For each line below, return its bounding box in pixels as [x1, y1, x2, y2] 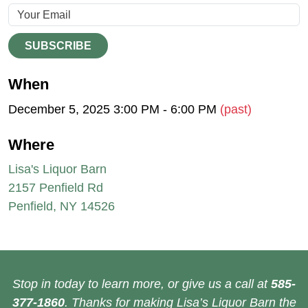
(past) [220, 102, 252, 116]
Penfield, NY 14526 [8, 199, 115, 214]
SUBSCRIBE [25, 40, 91, 52]
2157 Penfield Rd [8, 181, 103, 195]
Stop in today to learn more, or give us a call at [12, 277, 271, 291]
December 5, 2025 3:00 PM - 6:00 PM [8, 102, 220, 116]
